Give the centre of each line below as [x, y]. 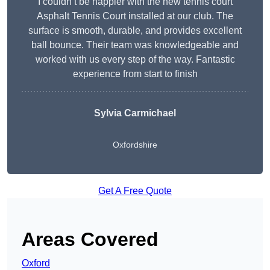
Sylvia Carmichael [135, 113]
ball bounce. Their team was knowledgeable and [135, 45]
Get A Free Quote [135, 191]
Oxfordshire [135, 145]
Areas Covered [90, 240]
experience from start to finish [135, 74]
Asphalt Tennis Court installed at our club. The [135, 16]
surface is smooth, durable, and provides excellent [135, 31]
